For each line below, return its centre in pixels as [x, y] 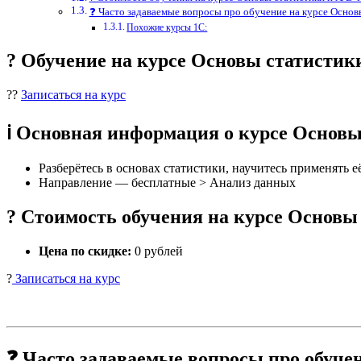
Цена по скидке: [85, 251]
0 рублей [157, 251]
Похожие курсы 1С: [167, 28]
